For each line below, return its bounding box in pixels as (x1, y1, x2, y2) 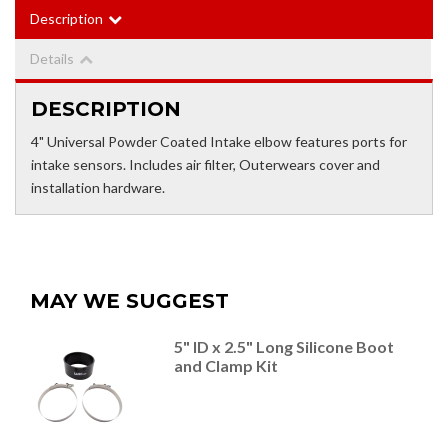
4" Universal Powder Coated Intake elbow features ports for (31, 133, 407, 151)
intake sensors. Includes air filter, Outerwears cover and (31, 156, 380, 174)
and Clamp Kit (173, 356, 278, 376)
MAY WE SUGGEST (30, 289, 229, 314)
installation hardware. (31, 179, 165, 197)
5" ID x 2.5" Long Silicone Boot (173, 337, 394, 357)
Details (30, 50, 74, 68)
